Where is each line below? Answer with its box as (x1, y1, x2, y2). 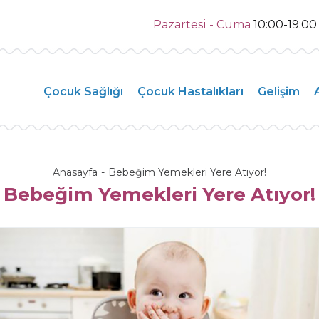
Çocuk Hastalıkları (137, 85, 244, 98)
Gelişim (258, 85, 300, 98)
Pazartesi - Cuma (153, 18, 253, 31)
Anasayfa (53, 166, 98, 179)
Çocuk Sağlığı (43, 85, 123, 98)
